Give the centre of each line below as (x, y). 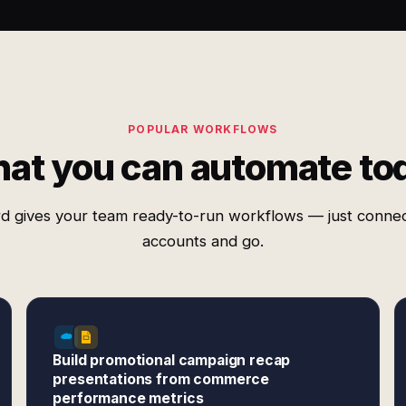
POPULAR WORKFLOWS (203, 129)
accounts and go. (203, 241)
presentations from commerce (161, 379)
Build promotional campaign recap (172, 360)
